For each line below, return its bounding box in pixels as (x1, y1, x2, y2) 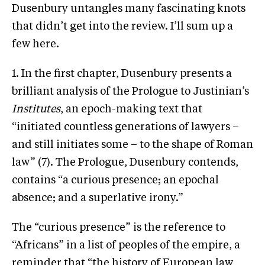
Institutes (12, 104, 60, 115)
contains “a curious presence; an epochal (12, 174, 219, 186)
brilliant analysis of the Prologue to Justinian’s (12, 86, 249, 97)
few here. (12, 38, 59, 50)
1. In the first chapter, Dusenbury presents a (12, 68, 232, 79)
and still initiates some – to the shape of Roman (12, 139, 253, 150)
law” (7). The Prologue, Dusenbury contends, (12, 157, 238, 168)
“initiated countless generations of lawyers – (12, 121, 239, 132)
